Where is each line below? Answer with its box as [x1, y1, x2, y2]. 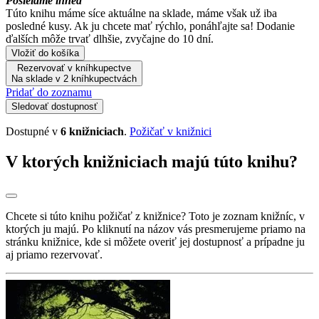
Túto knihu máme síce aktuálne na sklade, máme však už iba [6, 6, 277, 19]
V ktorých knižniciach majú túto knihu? [6, 152, 298, 171]
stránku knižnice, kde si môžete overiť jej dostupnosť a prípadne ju [6, 235, 305, 248]
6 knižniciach [61, 125, 124, 137]
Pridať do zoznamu [6, 85, 92, 98]
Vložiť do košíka [11, 47, 79, 58]
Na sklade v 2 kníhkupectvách [11, 73, 137, 84]
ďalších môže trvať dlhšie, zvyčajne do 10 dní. [6, 32, 214, 45]
